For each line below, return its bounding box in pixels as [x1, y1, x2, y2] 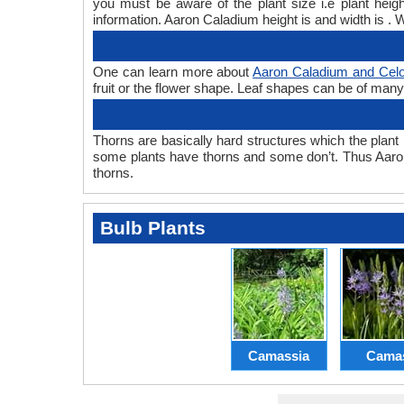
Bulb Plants [100, 217, 206, 239]
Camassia [248, 347, 309, 363]
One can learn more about [93, 64, 253, 80]
